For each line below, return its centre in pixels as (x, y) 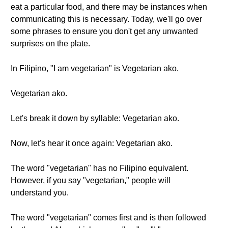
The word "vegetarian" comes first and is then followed (108, 218)
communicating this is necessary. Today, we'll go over (106, 19)
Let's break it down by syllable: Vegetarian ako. (95, 118)
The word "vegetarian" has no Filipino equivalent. (99, 168)
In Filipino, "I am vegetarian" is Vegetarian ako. (95, 68)
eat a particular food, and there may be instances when (109, 7)
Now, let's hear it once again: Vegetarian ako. (92, 143)
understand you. (40, 193)
